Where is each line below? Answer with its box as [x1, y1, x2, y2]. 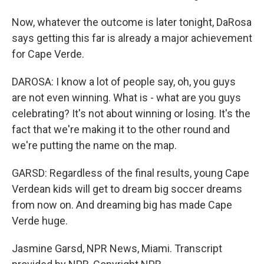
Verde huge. [12, 214, 68, 227]
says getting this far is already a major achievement [12, 32, 252, 44]
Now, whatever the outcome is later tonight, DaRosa [12, 16, 252, 28]
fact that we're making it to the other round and [12, 123, 230, 136]
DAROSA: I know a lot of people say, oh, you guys [12, 75, 236, 88]
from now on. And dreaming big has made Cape [12, 199, 232, 211]
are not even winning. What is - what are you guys [12, 91, 241, 104]
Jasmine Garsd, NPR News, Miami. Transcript [12, 242, 222, 255]
